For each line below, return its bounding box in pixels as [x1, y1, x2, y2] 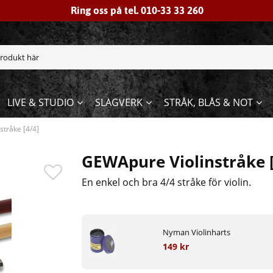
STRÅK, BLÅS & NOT [163, 96, 253, 110]
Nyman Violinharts [162, 227, 230, 238]
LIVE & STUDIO [7, 96, 74, 110]
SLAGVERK [94, 96, 143, 110]
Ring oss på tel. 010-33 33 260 [71, 4, 204, 16]
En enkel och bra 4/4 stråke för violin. [82, 175, 252, 190]
